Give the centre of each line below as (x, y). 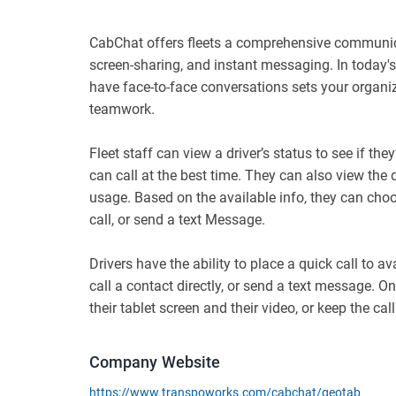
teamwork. (123, 109)
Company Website (155, 362)
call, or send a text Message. (179, 220)
